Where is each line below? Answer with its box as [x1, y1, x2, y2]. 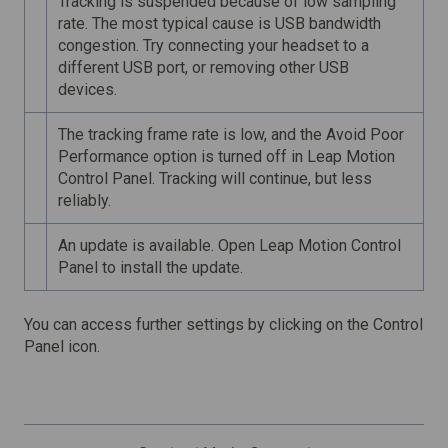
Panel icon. [24, 336, 100, 356]
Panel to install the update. [58, 258, 244, 278]
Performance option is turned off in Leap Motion [58, 147, 396, 167]
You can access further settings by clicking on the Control [24, 314, 423, 334]
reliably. [58, 191, 112, 211]
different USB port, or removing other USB [58, 58, 350, 78]
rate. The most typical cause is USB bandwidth [58, 14, 382, 34]
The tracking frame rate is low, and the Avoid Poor [58, 125, 405, 145]
